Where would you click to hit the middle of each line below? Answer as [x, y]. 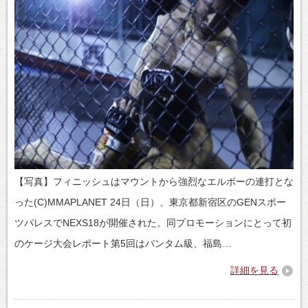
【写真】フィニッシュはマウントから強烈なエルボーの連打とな [154, 181]
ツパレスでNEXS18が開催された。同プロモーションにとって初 [153, 222]
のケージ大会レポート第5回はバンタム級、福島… [123, 243]
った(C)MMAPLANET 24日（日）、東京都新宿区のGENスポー [150, 202]
